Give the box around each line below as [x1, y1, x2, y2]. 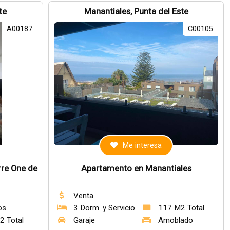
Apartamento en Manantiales [81, 164, 191, 174]
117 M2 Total [158, 203, 205, 213]
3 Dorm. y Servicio [73, 203, 136, 213]
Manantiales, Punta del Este [84, 7, 188, 16]
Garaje [73, 216, 95, 225]
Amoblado [158, 216, 194, 225]
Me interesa [123, 141, 162, 150]
